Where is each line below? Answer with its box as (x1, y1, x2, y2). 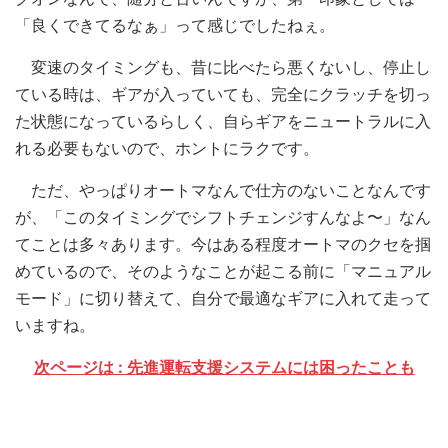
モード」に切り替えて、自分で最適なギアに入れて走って (15, 287, 431, 308)
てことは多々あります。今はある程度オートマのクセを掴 (15, 233, 431, 254)
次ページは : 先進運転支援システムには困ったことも (33, 356, 415, 377)
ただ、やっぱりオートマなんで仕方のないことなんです (15, 179, 431, 200)
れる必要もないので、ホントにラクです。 (15, 137, 319, 158)
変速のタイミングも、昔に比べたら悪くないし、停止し (15, 56, 431, 77)
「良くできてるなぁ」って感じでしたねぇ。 (15, 14, 335, 35)
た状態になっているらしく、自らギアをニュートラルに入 (15, 110, 431, 131)
